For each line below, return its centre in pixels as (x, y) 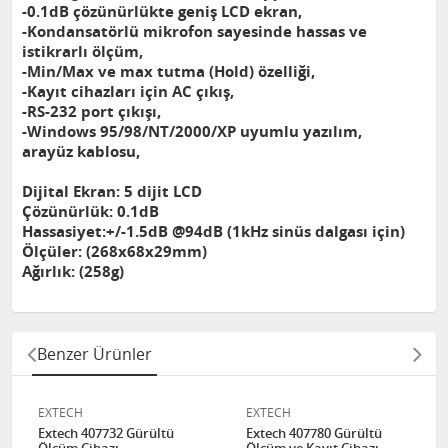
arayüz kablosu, (81, 151)
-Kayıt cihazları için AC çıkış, (128, 91)
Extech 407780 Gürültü (314, 433)
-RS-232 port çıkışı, (91, 111)
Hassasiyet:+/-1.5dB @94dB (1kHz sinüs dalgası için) (213, 231)
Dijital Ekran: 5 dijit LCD (112, 191)
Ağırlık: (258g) (73, 271)
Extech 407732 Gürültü (106, 433)
